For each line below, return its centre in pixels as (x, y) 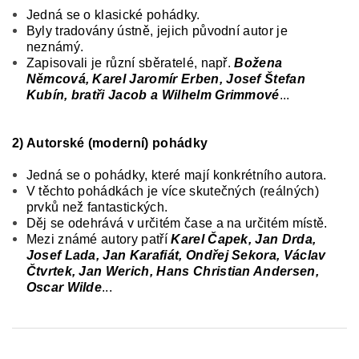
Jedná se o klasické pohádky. (113, 14)
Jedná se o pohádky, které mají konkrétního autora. (176, 175)
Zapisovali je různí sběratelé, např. (130, 63)
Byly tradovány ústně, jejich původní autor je (157, 30)
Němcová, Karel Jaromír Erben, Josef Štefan (166, 79)
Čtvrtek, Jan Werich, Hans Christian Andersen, (172, 271)
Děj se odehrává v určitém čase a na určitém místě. (177, 223)
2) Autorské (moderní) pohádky (110, 143)
